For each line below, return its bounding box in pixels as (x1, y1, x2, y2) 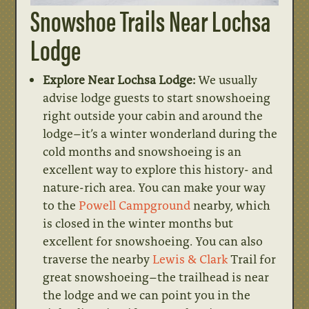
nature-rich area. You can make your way (43, 178, 266, 195)
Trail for (228, 250, 277, 267)
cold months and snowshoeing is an (43, 142, 242, 159)
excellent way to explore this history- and (43, 160, 273, 177)
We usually (195, 70, 258, 88)
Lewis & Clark (152, 250, 228, 267)
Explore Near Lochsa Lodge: (43, 70, 196, 88)
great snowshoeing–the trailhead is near (43, 268, 270, 285)
